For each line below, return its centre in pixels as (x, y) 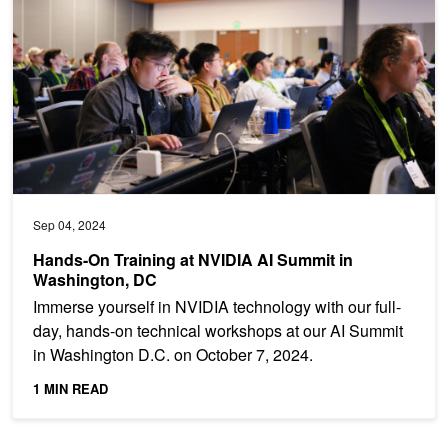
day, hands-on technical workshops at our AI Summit (218, 330)
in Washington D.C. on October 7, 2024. (173, 354)
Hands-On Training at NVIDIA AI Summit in (193, 259)
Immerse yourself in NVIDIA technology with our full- (217, 306)
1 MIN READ (70, 388)
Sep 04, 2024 (69, 224)
